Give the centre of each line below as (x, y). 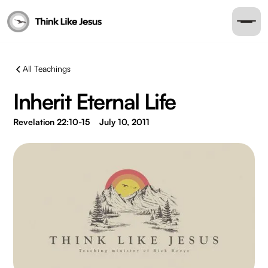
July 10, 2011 (125, 122)
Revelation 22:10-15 (52, 122)
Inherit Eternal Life (95, 101)
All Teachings (47, 68)
